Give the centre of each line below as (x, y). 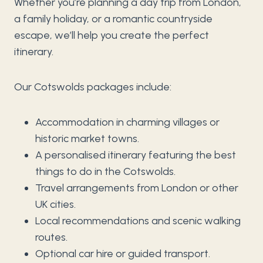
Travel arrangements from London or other (137, 188)
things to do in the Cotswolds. (105, 172)
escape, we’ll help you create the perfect (112, 36)
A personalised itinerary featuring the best (136, 155)
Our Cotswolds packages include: (93, 87)
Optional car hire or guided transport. (123, 254)
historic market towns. (87, 139)
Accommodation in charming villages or (127, 122)
